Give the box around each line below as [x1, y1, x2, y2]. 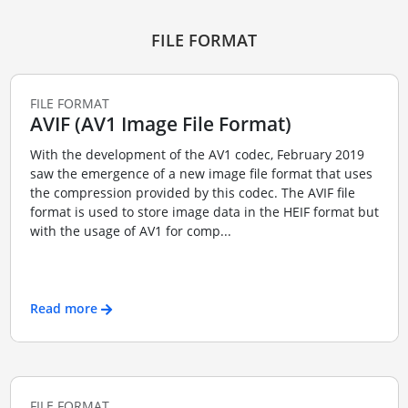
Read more [29, 299, 97, 317]
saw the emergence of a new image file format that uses [29, 165, 372, 183]
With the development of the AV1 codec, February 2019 [29, 146, 364, 164]
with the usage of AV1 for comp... [29, 222, 231, 240]
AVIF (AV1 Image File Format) [29, 110, 291, 137]
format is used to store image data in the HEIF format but [29, 203, 379, 221]
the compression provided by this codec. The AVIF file [29, 184, 355, 202]
